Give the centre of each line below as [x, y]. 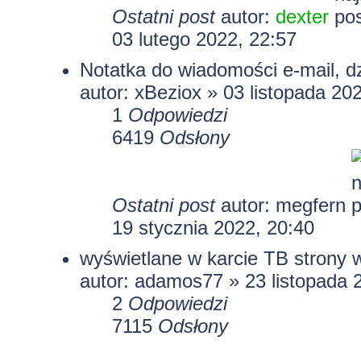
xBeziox [168, 92]
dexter [302, 16]
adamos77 [178, 280]
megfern [310, 205]
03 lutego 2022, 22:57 [204, 39]
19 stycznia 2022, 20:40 [213, 227]
